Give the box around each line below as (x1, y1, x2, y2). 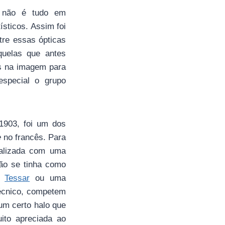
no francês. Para (4, 133, 66, 142)
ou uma (30, 173, 66, 183)
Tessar (5, 173, 30, 183)
